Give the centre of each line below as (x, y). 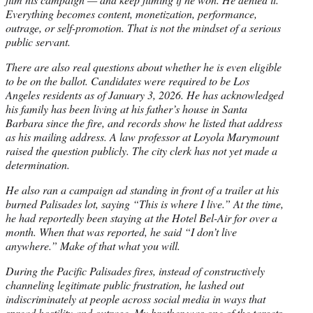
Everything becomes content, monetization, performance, (131, 13)
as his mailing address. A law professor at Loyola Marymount (142, 136)
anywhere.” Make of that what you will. (93, 245)
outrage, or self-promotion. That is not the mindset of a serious (143, 27)
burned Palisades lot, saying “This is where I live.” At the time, (145, 203)
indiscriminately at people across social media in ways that (136, 298)
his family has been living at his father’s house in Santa (126, 108)
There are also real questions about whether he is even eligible (144, 66)
